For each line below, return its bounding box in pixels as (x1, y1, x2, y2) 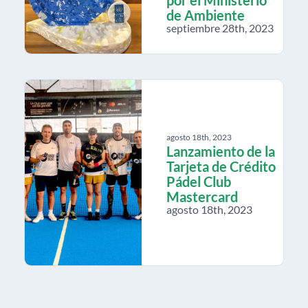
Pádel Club (166, 173, 231, 190)
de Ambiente (166, 6, 245, 23)
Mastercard (166, 188, 238, 205)
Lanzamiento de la (166, 142, 275, 159)
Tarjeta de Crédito (166, 157, 276, 175)
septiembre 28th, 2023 (166, 21, 274, 34)
